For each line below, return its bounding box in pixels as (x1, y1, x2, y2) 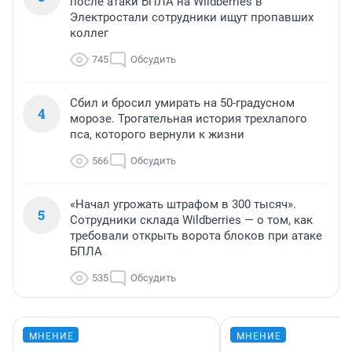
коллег (70, 26, 108, 41)
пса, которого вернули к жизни (70, 127, 244, 142)
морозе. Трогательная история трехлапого (70, 112, 307, 126)
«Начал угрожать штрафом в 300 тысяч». (70, 197, 296, 212)
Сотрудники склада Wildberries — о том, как (70, 213, 313, 228)
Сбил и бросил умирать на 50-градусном (70, 96, 295, 111)
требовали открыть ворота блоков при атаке (70, 229, 322, 244)
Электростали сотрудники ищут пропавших (70, 10, 313, 25)
